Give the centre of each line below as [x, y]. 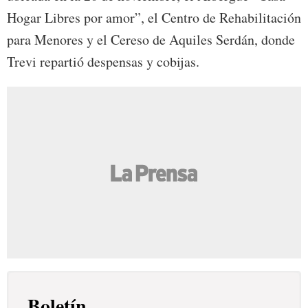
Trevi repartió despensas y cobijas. [103, 62]
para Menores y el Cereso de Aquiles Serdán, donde [151, 40]
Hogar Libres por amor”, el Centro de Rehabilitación [154, 18]
